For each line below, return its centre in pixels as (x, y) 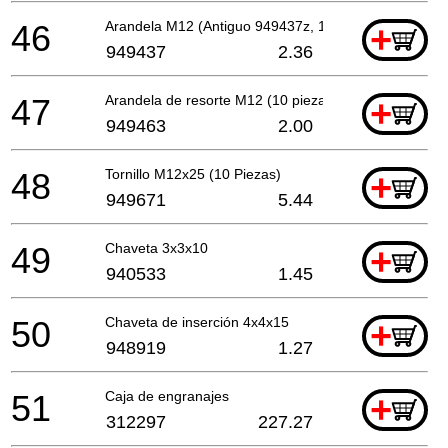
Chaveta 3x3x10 (156, 247)
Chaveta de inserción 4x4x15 (197, 321)
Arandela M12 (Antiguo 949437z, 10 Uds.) (238, 25)
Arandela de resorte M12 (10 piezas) (221, 99)
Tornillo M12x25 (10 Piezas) (193, 173)
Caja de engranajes (167, 395)
